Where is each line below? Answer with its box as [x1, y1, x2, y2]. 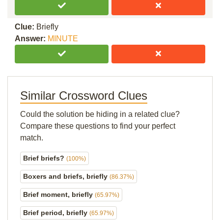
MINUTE [48, 34, 78, 43]
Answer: [15, 34, 48, 43]
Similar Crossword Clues [20, 89, 147, 102]
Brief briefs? [23, 154, 66, 162]
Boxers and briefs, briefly [23, 172, 110, 180]
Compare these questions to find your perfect [20, 122, 175, 130]
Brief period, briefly [23, 209, 89, 217]
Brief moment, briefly [23, 191, 95, 198]
